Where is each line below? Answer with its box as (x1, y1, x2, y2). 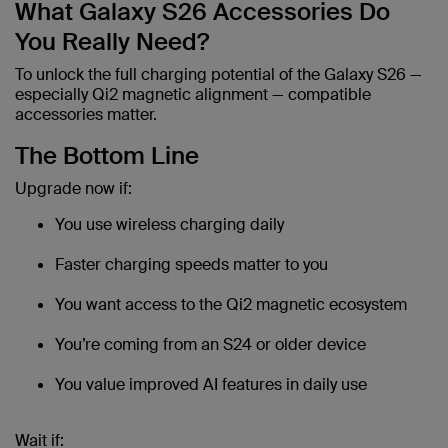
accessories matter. (15, 104, 157, 126)
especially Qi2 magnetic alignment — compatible (15, 84, 371, 106)
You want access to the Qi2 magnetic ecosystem (55, 294, 407, 316)
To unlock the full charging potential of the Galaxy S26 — (15, 64, 422, 86)
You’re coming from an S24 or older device (55, 334, 366, 356)
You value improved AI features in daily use (55, 374, 367, 396)
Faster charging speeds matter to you (55, 254, 328, 276)
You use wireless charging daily (55, 214, 284, 236)
